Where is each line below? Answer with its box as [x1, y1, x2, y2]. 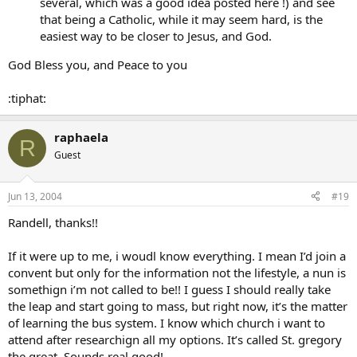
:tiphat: [8, 90, 46, 106]
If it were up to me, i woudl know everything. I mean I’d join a [8, 247, 346, 264]
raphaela [54, 129, 108, 145]
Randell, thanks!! [8, 214, 98, 230]
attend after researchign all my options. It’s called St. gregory [8, 331, 342, 347]
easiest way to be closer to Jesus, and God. [40, 28, 272, 44]
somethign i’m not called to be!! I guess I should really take [8, 280, 331, 297]
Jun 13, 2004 [8, 189, 62, 203]
